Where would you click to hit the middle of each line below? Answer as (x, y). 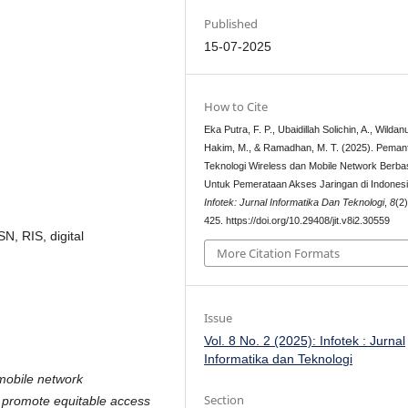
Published (231, 24)
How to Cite (236, 107)
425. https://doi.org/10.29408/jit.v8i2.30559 (297, 221)
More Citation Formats (279, 253)
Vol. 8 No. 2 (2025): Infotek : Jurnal (305, 340)
